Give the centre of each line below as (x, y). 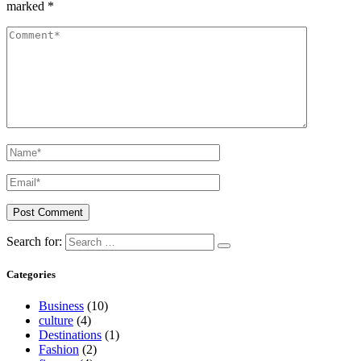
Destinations (70, 335)
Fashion (59, 350)
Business (61, 306)
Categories (31, 275)
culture (56, 321)
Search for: (34, 241)
